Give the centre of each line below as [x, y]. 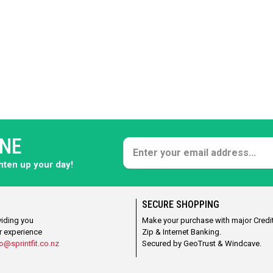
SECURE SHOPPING [181, 204]
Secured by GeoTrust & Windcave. [202, 243]
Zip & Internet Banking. [182, 232]
